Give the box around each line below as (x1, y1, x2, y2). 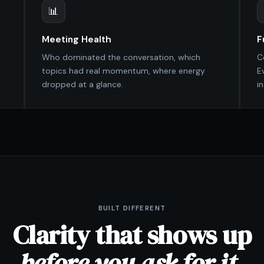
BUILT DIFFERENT (98, 203, 166, 213)
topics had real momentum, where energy (42, 65, 206, 76)
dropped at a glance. (42, 78, 124, 90)
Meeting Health (42, 34, 112, 46)
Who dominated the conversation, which (42, 51, 201, 62)
